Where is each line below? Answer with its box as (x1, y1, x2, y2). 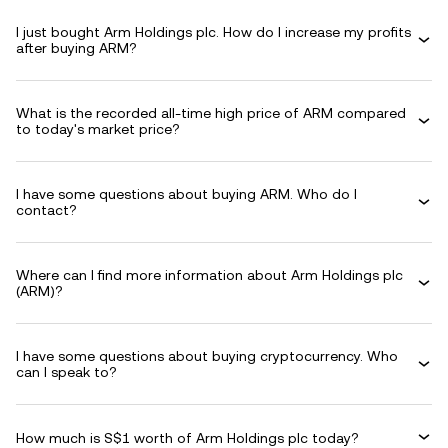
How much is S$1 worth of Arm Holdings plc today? (16, 429, 359, 446)
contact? (16, 202, 77, 218)
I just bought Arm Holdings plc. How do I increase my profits (16, 24, 411, 40)
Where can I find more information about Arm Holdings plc (16, 267, 403, 283)
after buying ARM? (16, 40, 137, 56)
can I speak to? (16, 364, 117, 380)
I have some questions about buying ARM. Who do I (16, 186, 357, 202)
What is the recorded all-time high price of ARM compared (16, 105, 406, 121)
